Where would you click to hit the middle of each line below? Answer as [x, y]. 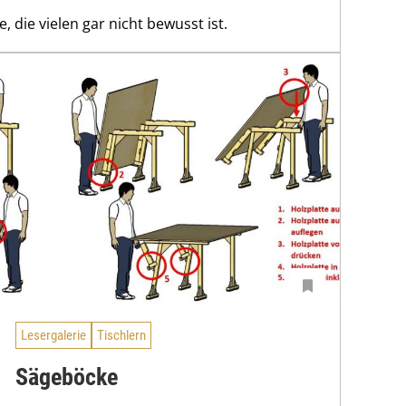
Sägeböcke [67, 377]
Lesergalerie [53, 335]
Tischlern [121, 335]
